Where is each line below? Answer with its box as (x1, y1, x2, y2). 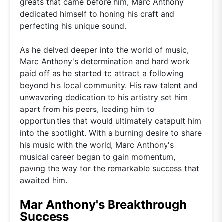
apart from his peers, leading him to (20, 104, 155, 114)
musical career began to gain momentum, (20, 151, 175, 162)
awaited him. (20, 175, 67, 185)
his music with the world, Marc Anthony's (20, 139, 174, 150)
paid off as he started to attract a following (20, 68, 184, 78)
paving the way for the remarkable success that (20, 163, 199, 173)
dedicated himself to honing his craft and (20, 8, 174, 19)
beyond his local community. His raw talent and (20, 80, 198, 90)
